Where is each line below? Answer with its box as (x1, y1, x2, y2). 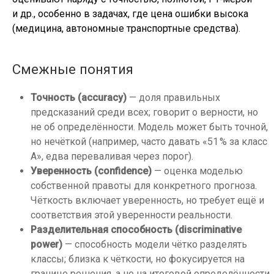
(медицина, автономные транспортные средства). (12, 23, 240, 34)
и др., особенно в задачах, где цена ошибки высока (12, 8, 248, 20)
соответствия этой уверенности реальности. (31, 209, 232, 221)
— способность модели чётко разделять (62, 239, 247, 250)
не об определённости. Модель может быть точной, (31, 121, 268, 133)
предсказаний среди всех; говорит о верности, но (31, 106, 258, 118)
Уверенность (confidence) (31, 165, 152, 177)
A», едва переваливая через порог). (31, 150, 193, 162)
